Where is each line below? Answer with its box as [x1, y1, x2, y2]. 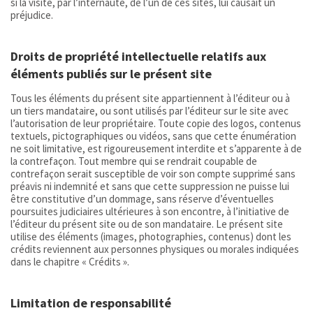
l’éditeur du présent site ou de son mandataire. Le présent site [10, 217, 283, 231]
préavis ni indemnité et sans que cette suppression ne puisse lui [10, 179, 289, 193]
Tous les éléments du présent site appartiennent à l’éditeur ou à [10, 91, 290, 105]
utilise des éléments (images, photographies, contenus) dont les [10, 229, 291, 243]
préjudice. [10, 8, 53, 22]
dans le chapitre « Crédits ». [10, 254, 129, 268]
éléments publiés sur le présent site [10, 66, 212, 82]
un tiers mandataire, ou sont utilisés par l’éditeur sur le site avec [10, 103, 289, 117]
